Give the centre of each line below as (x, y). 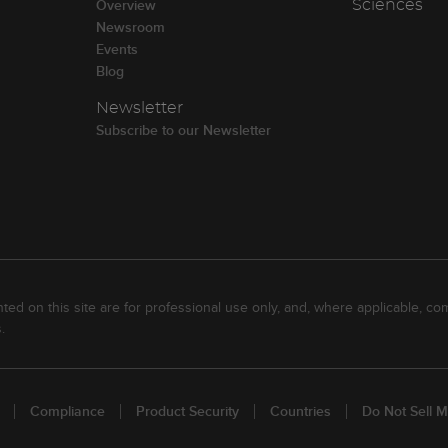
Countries (300, 411)
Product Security (187, 411)
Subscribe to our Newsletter (183, 130)
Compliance (67, 411)
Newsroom (130, 27)
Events (116, 49)
